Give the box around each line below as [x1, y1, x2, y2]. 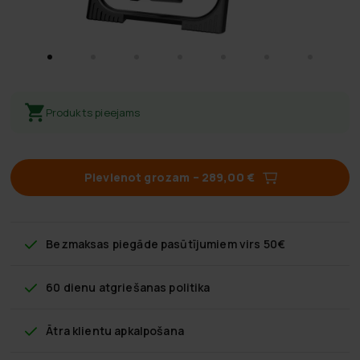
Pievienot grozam [84, 169, 190, 185]
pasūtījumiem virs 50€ [157, 235, 286, 252]
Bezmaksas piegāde [46, 235, 158, 252]
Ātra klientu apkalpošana [46, 322, 184, 338]
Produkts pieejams [45, 104, 141, 120]
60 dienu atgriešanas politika [46, 279, 211, 295]
